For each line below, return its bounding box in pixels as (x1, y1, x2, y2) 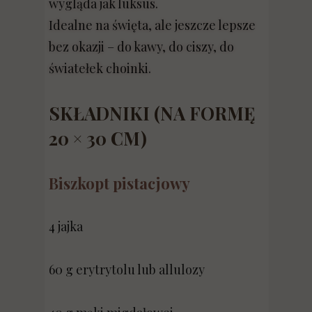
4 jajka (49, 218, 83, 235)
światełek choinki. (49, 60, 151, 77)
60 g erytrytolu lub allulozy (49, 261, 205, 278)
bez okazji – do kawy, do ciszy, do (49, 38, 234, 55)
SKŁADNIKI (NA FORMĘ (49, 101, 255, 125)
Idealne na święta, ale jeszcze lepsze (49, 17, 256, 33)
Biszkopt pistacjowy (49, 173, 190, 194)
